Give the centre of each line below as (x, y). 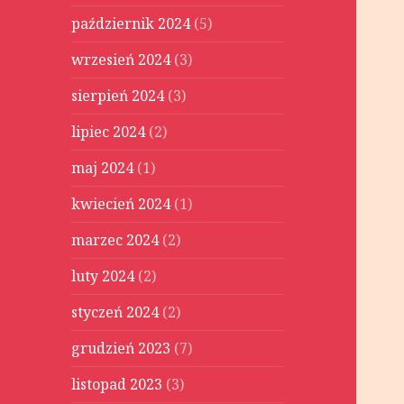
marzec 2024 (115, 240)
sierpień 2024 (118, 96)
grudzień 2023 (121, 349)
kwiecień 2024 (121, 204)
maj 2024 (103, 168)
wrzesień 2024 (121, 60)
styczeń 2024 (115, 312)
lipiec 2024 (109, 132)
